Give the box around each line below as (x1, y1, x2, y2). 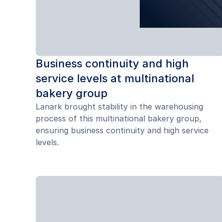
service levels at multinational (36, 71, 194, 85)
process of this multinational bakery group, (36, 113, 202, 123)
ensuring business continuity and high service (36, 125, 209, 135)
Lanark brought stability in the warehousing (36, 101, 203, 111)
